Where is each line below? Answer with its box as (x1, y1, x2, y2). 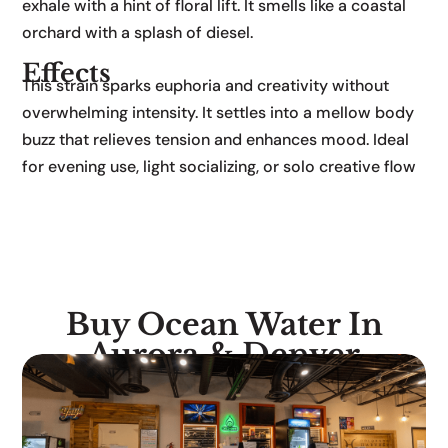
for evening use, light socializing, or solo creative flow (22, 156, 417, 178)
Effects (22, 58, 112, 90)
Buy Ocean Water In (65, 306, 383, 344)
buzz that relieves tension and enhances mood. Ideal (22, 129, 410, 151)
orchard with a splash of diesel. (22, 22, 254, 44)
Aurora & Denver (88, 336, 360, 374)
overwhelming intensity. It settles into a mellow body (22, 102, 415, 124)
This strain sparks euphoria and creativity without (22, 75, 390, 97)
